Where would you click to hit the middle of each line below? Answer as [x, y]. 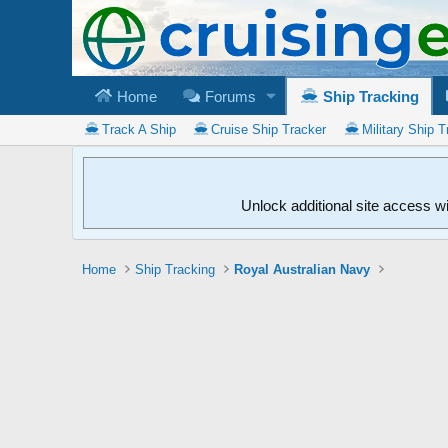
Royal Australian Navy [302, 269]
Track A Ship [138, 129]
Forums [228, 96]
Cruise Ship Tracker [269, 129]
